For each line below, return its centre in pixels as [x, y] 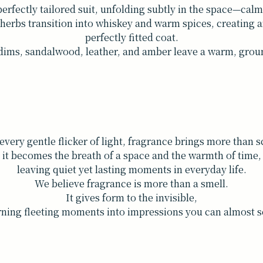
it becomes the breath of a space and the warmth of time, [131, 156]
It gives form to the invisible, [131, 198]
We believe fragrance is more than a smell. [131, 184]
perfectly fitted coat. [131, 37]
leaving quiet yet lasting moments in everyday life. [131, 170]
